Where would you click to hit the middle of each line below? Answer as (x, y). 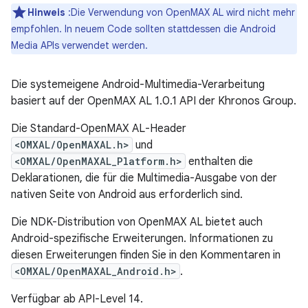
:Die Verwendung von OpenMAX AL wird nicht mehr (180, 12)
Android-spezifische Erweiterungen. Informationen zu (142, 239)
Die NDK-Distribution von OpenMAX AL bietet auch (137, 222)
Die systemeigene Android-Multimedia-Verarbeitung (138, 85)
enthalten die (219, 162)
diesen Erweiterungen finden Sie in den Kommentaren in (146, 255)
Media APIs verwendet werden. (79, 45)
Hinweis (46, 12)
